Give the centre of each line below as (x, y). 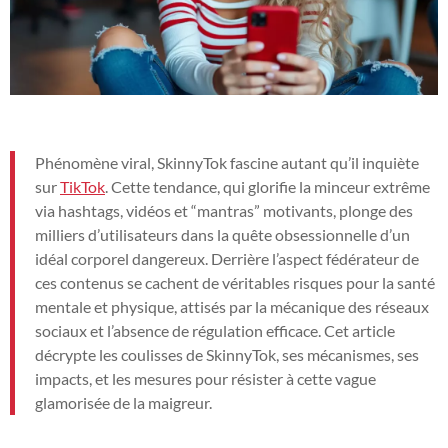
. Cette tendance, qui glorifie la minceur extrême (267, 186)
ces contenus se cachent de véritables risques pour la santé (235, 282)
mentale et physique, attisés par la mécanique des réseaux (232, 306)
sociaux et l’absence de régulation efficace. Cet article (215, 330)
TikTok (82, 186)
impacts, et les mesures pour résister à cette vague (205, 378)
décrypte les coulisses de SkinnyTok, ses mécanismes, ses (227, 354)
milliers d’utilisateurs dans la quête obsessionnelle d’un (222, 234)
